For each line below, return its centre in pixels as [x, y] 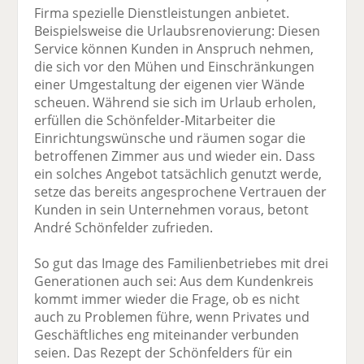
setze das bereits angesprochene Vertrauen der [181, 191]
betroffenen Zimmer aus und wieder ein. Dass [175, 156]
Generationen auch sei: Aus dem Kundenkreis [174, 281]
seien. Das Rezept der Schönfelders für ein [164, 352]
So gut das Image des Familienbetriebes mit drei [182, 263]
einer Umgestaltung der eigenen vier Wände [170, 84]
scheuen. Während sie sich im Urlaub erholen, [175, 102]
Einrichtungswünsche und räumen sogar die [170, 138]
